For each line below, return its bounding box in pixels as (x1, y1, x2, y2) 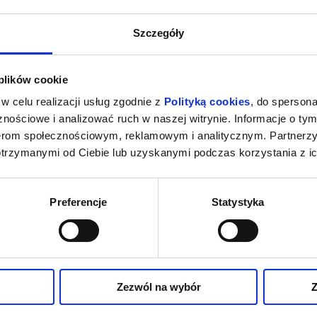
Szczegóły (132, 27, 185, 40)
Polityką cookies (163, 96, 250, 108)
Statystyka (212, 196, 264, 209)
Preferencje (50, 196, 108, 209)
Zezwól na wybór (116, 281, 201, 294)
